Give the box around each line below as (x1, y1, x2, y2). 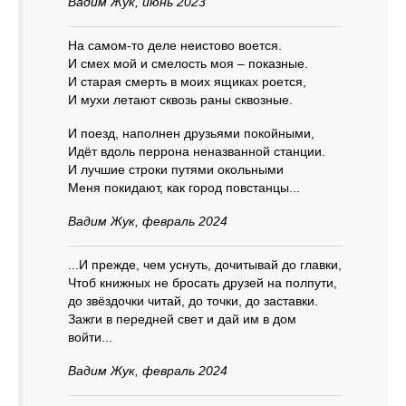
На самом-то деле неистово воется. (68, 37, 282, 53)
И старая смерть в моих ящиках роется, (68, 73, 306, 89)
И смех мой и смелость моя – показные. (68, 55, 308, 71)
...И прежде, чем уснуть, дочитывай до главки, (68, 256, 342, 272)
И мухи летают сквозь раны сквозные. (68, 92, 293, 107)
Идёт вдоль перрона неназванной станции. (68, 143, 325, 159)
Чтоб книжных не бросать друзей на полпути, (68, 275, 337, 290)
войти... (68, 329, 112, 344)
